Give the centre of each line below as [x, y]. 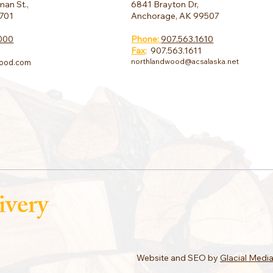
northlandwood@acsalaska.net [185, 61]
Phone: [146, 39]
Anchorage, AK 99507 [175, 16]
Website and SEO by [179, 258]
